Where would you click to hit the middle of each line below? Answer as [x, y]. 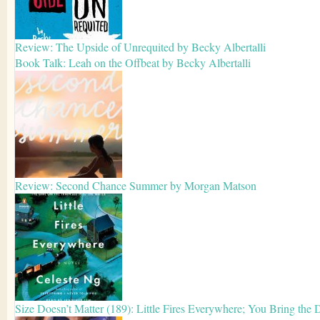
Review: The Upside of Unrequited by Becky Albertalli [140, 47]
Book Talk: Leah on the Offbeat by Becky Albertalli [133, 63]
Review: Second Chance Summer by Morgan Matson [136, 186]
